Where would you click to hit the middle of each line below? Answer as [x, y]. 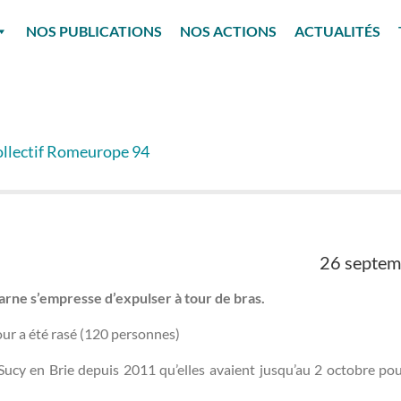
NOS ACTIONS [228, 31]
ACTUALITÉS [337, 31]
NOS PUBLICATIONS [94, 31]
